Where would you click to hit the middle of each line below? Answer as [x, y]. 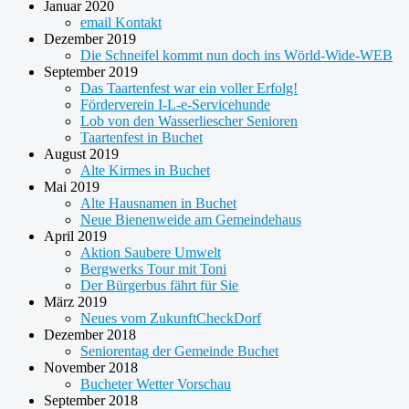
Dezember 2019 [90, 38]
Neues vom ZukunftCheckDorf [171, 318]
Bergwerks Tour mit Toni [153, 268]
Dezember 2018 [90, 334]
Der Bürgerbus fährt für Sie [159, 285]
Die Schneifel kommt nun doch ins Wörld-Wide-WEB [236, 55]
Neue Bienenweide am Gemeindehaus [191, 219]
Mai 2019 [72, 186]
